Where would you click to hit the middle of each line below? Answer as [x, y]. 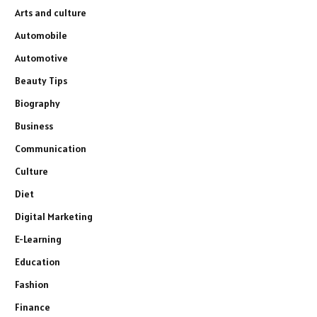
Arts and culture [51, 12]
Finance [33, 307]
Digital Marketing [54, 216]
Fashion [32, 284]
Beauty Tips [41, 80]
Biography [38, 103]
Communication [51, 148]
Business [34, 126]
